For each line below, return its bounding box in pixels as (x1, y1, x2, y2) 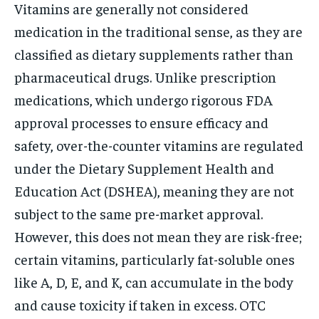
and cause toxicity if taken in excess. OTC (14, 295, 266, 313)
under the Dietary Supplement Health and (14, 158, 274, 177)
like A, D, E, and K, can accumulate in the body (14, 272, 293, 291)
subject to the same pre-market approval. (14, 204, 263, 222)
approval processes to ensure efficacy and (14, 113, 268, 131)
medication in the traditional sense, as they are (14, 21, 303, 40)
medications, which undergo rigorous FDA (14, 90, 273, 108)
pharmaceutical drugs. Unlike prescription (14, 67, 276, 85)
